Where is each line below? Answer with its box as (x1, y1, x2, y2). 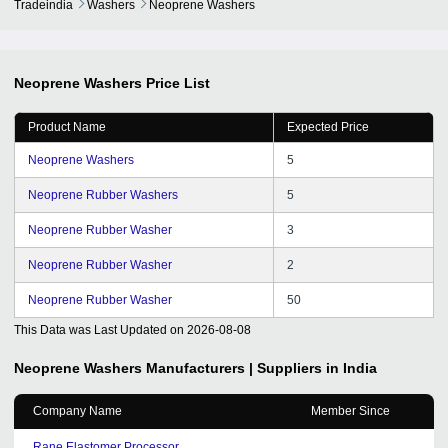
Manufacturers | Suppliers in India (146, 359, 377, 376)
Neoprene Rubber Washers (28, 187, 178, 202)
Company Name (33, 403, 122, 418)
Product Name (28, 119, 106, 134)
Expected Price (287, 119, 369, 134)
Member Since (311, 403, 390, 418)
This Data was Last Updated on (14, 322, 184, 337)
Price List (146, 74, 210, 91)
